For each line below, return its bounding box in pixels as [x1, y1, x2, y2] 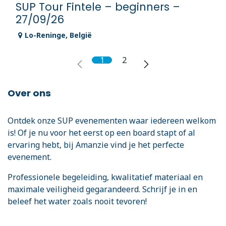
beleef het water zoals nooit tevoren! [8, 196, 147, 207]
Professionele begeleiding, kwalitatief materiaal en [8, 172, 203, 183]
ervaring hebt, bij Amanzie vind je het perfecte [8, 139, 184, 151]
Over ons [8, 87, 51, 100]
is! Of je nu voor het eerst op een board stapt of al [8, 127, 195, 139]
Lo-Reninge [25, 30, 66, 40]
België [70, 30, 92, 40]
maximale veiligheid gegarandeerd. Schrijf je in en [8, 184, 197, 195]
